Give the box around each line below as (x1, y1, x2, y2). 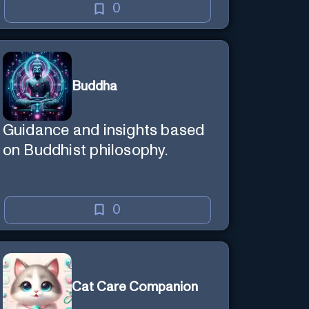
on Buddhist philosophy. (2, 143, 168, 159)
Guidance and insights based (2, 123, 205, 139)
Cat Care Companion (71, 281, 198, 295)
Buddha (71, 79, 117, 93)
